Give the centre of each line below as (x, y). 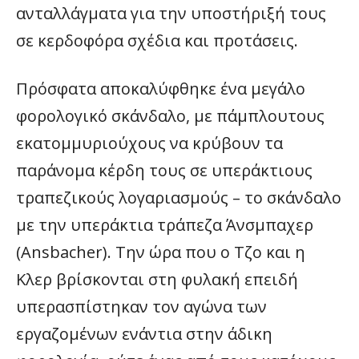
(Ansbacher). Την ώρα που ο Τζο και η (161, 252)
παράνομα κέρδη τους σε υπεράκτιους (164, 170)
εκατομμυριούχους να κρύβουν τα (149, 143)
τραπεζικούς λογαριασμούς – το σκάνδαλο (179, 198)
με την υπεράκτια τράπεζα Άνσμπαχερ (165, 225)
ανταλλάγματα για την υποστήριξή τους (171, 13)
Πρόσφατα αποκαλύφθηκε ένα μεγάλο (161, 89)
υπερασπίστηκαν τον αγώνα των (141, 307)
